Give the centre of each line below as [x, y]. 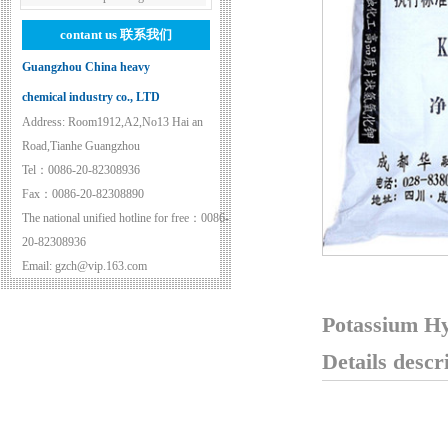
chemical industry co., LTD [91, 97]
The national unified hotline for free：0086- [125, 218]
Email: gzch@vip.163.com [84, 266]
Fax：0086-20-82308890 [83, 194]
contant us [89, 34]
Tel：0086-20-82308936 [81, 170]
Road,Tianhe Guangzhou [81, 146]
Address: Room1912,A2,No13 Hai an [112, 122]
